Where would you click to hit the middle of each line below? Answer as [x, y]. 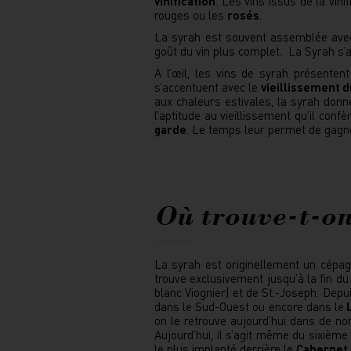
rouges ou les [191, 15]
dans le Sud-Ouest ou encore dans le [249, 306]
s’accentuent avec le [208, 87]
